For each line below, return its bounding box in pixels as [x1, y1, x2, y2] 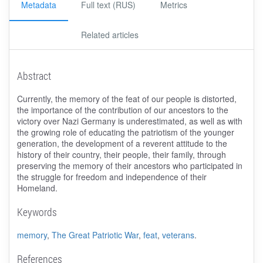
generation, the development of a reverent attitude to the [16, 137, 227, 149]
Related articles [81, 29, 139, 41]
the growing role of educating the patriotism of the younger [16, 126, 234, 138]
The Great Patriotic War [51, 228, 139, 241]
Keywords [16, 204, 57, 219]
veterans [161, 228, 194, 241]
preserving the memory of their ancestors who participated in [16, 159, 242, 171]
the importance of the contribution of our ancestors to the [16, 103, 228, 116]
